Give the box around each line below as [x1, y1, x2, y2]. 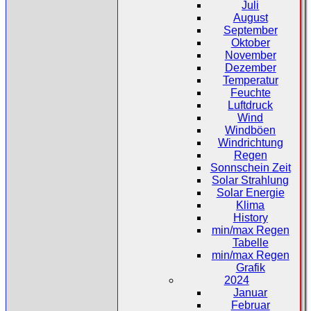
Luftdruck [228, 99, 274, 111]
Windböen [225, 124, 276, 136]
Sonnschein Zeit [210, 161, 291, 174]
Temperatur [222, 74, 278, 86]
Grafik [235, 261, 265, 274]
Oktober [230, 36, 270, 49]
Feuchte [230, 86, 271, 99]
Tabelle [232, 236, 269, 249]
